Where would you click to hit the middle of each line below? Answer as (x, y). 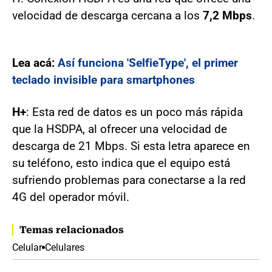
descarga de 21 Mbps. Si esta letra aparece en (131, 146)
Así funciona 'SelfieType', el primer (148, 63)
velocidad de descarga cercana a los (107, 15)
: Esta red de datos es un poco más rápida (134, 112)
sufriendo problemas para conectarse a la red (129, 180)
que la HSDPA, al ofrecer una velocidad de (120, 129)
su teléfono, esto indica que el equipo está (121, 163)
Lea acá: (35, 63)
